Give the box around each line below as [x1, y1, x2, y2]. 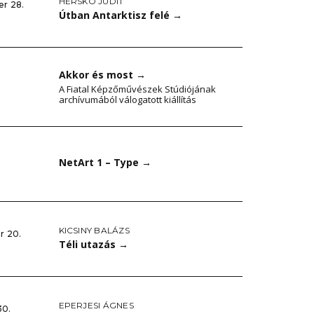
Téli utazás [58, 237, 118, 251]
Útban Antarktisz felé [58, 8, 172, 22]
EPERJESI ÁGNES [58, 299, 134, 310]
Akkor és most [58, 68, 136, 81]
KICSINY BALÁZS [58, 224, 130, 235]
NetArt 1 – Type [58, 156, 142, 169]
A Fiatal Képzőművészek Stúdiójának [58, 83, 216, 95]
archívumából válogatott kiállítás [58, 93, 196, 106]
